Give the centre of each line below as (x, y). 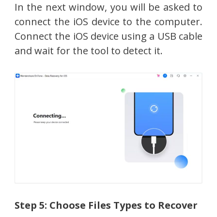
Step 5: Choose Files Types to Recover (106, 205)
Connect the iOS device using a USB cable (108, 36)
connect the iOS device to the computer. (108, 22)
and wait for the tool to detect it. (89, 51)
